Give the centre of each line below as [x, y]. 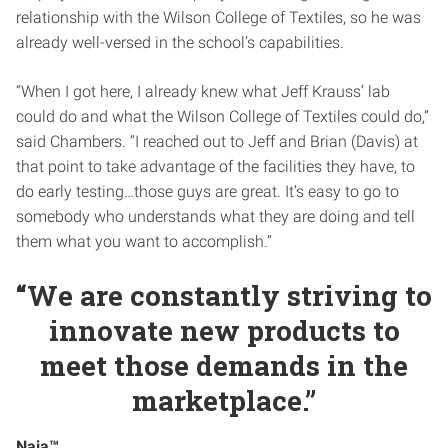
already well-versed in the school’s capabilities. [180, 42]
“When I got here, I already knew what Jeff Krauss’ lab [203, 91]
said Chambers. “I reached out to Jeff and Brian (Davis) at [217, 141]
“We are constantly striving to [224, 295]
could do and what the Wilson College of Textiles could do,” [222, 116]
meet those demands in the [224, 365]
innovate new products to [224, 330]
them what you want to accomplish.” [144, 241]
